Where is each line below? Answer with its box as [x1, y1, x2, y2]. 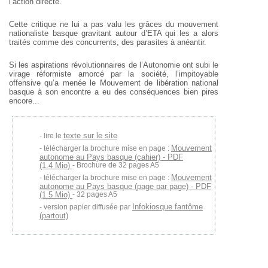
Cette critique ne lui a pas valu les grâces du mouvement [9, 20, 218, 29]
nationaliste [9, 29, 48, 38]
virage [9, 69, 30, 78]
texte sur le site [63, 131, 117, 140]
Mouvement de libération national [96, 78, 219, 87]
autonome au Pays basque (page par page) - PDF [39, 182, 211, 190]
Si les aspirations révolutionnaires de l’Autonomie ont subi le [9, 60, 218, 69]
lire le [44, 132, 63, 140]
